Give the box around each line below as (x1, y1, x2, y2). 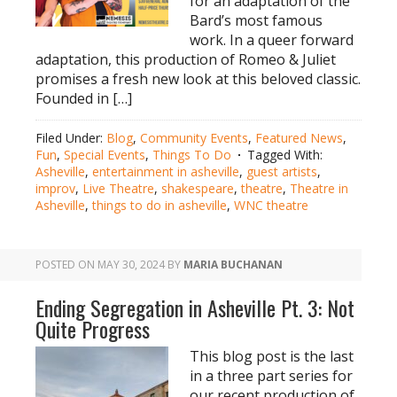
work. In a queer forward (190, 30, 354, 50)
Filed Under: (35, 129, 106, 146)
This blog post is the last (190, 346, 354, 366)
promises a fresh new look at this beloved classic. (35, 69, 361, 89)
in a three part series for (190, 366, 353, 385)
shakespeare (161, 180, 234, 197)
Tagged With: (247, 146, 323, 163)
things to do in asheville (92, 197, 227, 214)
